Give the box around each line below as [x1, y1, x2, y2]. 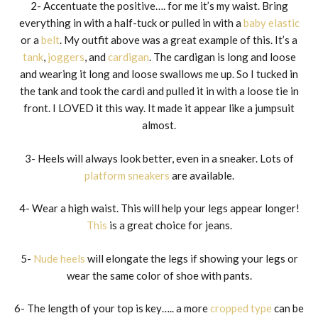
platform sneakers [84, 168, 170, 182]
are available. [169, 168, 234, 182]
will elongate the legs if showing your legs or [84, 251, 298, 265]
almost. [142, 119, 176, 132]
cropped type [210, 302, 272, 315]
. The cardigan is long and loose [148, 50, 296, 64]
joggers [47, 50, 84, 64]
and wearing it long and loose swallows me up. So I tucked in [20, 67, 298, 81]
